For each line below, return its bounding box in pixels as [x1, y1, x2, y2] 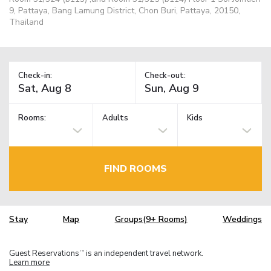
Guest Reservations [9, 247, 79, 259]
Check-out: [145, 70, 186, 81]
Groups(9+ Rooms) [114, 214, 188, 226]
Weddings [222, 214, 262, 226]
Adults [102, 113, 129, 124]
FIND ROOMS [104, 162, 167, 175]
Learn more [9, 256, 50, 268]
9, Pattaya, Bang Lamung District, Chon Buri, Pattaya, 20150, [9, 4, 240, 16]
